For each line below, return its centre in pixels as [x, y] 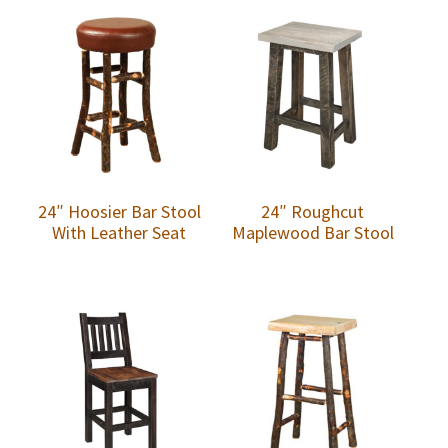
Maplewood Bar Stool [312, 232]
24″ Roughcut [313, 211]
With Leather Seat [119, 232]
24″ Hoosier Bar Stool [119, 211]
